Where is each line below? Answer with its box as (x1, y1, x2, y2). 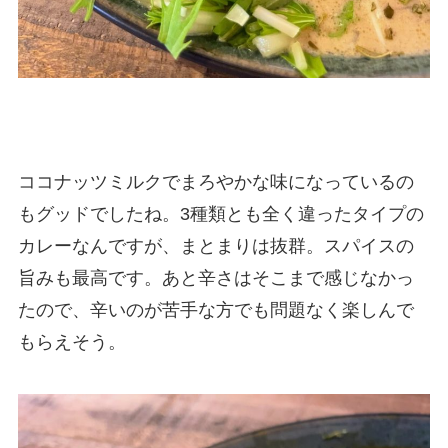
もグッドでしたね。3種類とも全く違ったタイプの (17, 204, 424, 225)
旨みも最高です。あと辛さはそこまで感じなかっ (17, 268, 414, 289)
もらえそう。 (17, 332, 126, 353)
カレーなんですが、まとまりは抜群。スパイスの (17, 236, 414, 257)
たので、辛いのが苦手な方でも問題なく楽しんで (17, 300, 414, 321)
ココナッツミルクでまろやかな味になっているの (17, 172, 414, 193)
